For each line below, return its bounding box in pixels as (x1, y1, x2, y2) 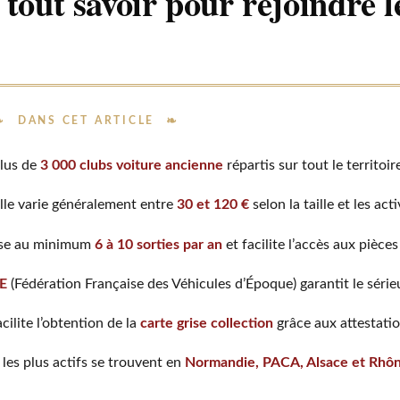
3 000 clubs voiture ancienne (39, 158, 223, 173)
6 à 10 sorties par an (94, 237, 222, 252)
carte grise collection (139, 315, 273, 330)
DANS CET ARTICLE (17, 116, 155, 127)
